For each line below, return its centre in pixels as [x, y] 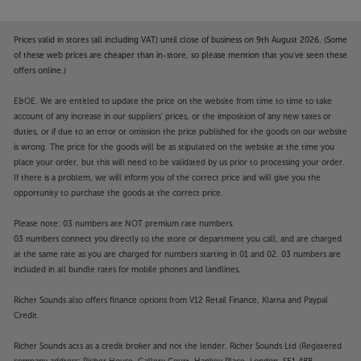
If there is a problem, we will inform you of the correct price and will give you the [167, 178]
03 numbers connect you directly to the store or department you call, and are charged [178, 240]
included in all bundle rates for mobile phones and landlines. [127, 270]
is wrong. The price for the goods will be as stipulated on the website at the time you [174, 148]
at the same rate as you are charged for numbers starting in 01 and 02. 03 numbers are [177, 255]
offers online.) [40, 71]
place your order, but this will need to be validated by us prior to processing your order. [179, 163]
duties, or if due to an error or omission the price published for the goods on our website [180, 133]
